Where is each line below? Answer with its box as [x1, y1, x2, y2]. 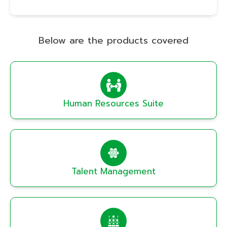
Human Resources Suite [63, 96, 164, 110]
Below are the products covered [39, 33, 188, 48]
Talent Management [71, 164, 156, 178]
